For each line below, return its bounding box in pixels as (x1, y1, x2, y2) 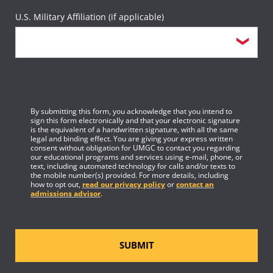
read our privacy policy (82, 179, 165, 190)
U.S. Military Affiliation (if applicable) (15, 10, 164, 23)
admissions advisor (30, 188, 101, 199)
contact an (176, 179, 214, 190)
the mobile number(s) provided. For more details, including (30, 169, 229, 180)
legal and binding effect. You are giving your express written (30, 133, 233, 144)
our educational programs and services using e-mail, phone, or (30, 151, 243, 162)
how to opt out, (30, 179, 82, 190)
